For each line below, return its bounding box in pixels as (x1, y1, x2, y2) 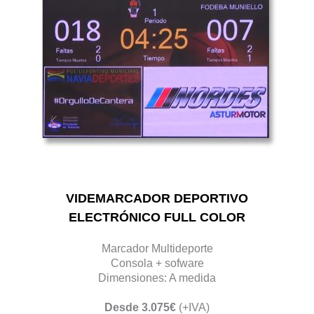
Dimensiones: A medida (98, 271, 216, 284)
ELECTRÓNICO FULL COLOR (69, 210, 245, 224)
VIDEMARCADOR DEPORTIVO (66, 191, 248, 205)
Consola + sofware (110, 256, 204, 269)
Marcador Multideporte (101, 241, 213, 254)
